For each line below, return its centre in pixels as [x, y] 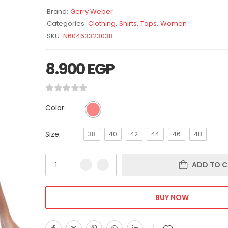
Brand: [58, 11]
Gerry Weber [92, 11]
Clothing [102, 23]
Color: [55, 108]
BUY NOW [172, 197]
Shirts [128, 23]
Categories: [66, 23]
